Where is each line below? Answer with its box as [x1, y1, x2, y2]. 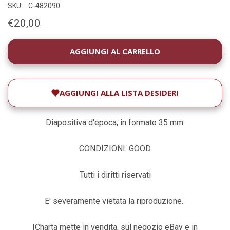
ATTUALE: [8, 51, 44, 61]
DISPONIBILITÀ [8, 40, 60, 50]
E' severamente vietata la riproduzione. [45, 196, 185, 206]
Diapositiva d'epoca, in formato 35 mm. [45, 117, 185, 127]
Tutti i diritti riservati [79, 169, 151, 180]
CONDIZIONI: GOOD [79, 143, 151, 154]
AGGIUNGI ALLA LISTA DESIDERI [60, 87, 179, 98]
